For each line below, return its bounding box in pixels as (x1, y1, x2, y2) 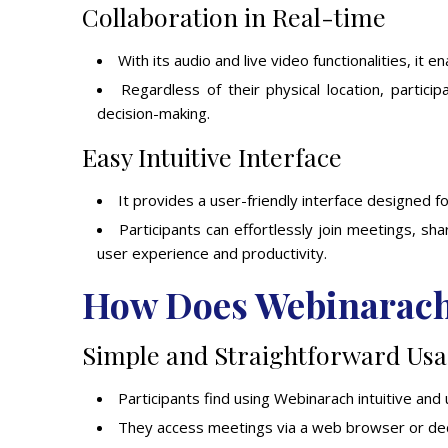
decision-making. (97, 103, 210, 123)
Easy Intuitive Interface (82, 140, 342, 173)
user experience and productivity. (97, 243, 327, 263)
